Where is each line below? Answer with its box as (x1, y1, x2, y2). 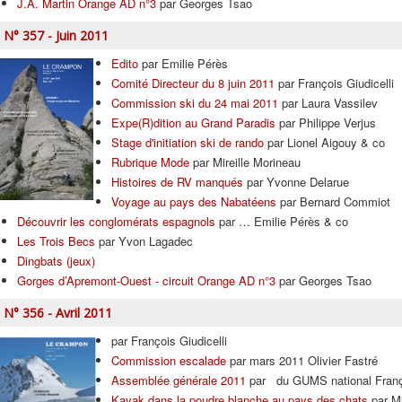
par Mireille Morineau (189, 153, 301, 170)
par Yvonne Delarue (243, 173, 349, 190)
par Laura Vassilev (278, 94, 378, 111)
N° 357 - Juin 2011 (4, 27, 109, 44)
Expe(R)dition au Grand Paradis (111, 114, 275, 131)
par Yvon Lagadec (95, 232, 193, 249)
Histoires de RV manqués (111, 173, 243, 190)
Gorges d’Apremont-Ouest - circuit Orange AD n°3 (17, 272, 275, 289)
